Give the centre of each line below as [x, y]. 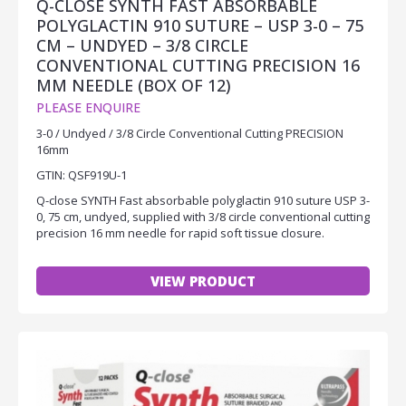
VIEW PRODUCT [203, 280]
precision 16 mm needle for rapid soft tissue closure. [180, 232]
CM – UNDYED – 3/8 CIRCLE [142, 45]
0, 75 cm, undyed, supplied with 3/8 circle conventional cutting [203, 216]
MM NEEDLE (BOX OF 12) [134, 85]
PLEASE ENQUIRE [88, 107]
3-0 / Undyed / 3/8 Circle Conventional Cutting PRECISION [190, 133]
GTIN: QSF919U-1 [82, 174]
